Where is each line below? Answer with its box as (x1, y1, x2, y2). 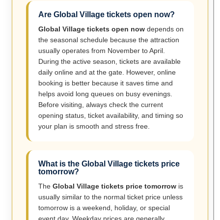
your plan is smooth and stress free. (38, 122, 150, 131)
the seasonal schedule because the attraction (38, 36, 179, 44)
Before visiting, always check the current (38, 101, 163, 109)
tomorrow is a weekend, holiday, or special (38, 204, 170, 212)
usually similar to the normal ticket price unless (38, 193, 183, 201)
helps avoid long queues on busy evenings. (38, 90, 172, 98)
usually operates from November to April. (38, 47, 165, 55)
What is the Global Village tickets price (38, 160, 180, 168)
